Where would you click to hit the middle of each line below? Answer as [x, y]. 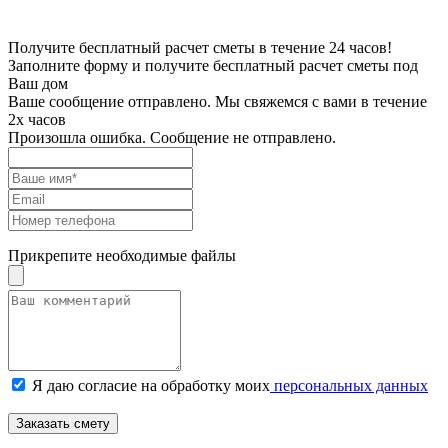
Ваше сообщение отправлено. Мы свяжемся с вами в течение [217, 101]
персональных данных [349, 385]
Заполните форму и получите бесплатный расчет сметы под [213, 65]
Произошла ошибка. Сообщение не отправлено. [172, 137]
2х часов [37, 119]
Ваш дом [38, 83]
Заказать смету [63, 423]
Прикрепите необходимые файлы [122, 255]
